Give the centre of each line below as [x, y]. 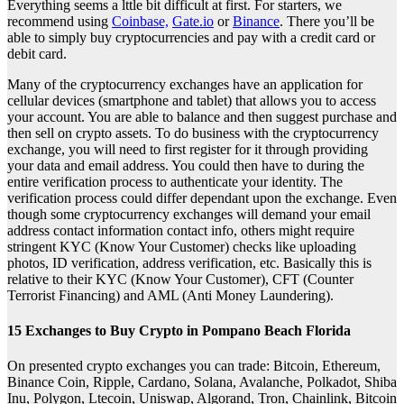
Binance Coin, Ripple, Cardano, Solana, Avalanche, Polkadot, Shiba [202, 382]
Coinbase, [140, 21]
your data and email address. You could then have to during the [186, 165]
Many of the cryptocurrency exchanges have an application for [185, 84]
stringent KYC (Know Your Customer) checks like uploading [182, 246]
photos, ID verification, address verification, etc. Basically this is [189, 262]
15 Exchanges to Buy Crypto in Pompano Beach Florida [179, 331]
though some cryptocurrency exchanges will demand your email [189, 214]
